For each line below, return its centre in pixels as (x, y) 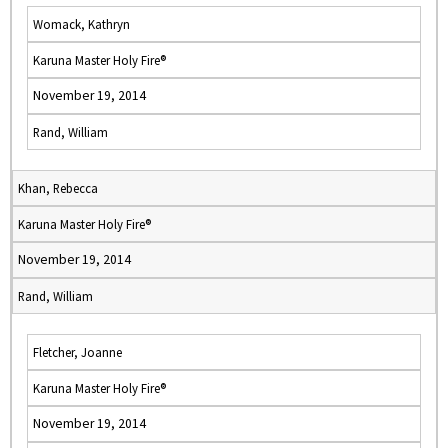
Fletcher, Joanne (77, 352)
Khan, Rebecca (58, 188)
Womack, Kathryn (81, 24)
